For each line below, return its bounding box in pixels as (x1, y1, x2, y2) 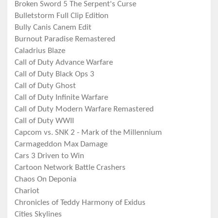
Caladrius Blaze (15, 47, 65, 55)
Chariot (15, 187, 39, 196)
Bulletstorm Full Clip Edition (15, 12, 109, 20)
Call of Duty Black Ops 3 (15, 70, 94, 79)
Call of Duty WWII (15, 117, 74, 126)
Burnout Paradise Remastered (15, 35, 115, 44)
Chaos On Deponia (15, 175, 76, 184)
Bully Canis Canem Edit (15, 23, 91, 32)
